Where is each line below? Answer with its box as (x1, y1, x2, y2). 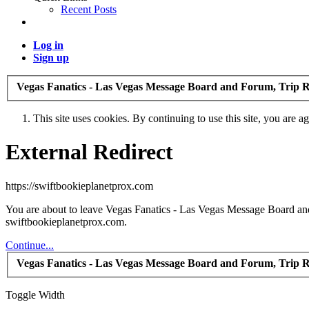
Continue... (6, 239, 54, 251)
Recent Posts (61, 3, 117, 16)
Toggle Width (6, 288, 65, 301)
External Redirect (6, 139, 173, 165)
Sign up (33, 52, 69, 64)
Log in (33, 39, 63, 52)
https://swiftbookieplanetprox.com (6, 179, 153, 192)
